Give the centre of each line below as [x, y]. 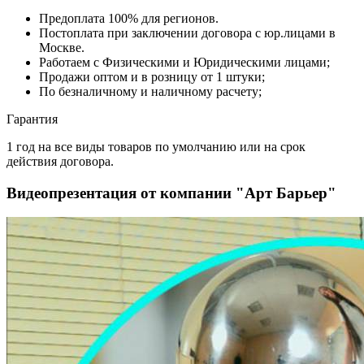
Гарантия [32, 119]
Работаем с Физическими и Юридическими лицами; [184, 62]
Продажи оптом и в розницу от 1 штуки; [152, 76]
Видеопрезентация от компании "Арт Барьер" [171, 193]
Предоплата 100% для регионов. [129, 18]
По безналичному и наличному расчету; [150, 91]
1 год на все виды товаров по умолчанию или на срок [156, 146]
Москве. [62, 47]
